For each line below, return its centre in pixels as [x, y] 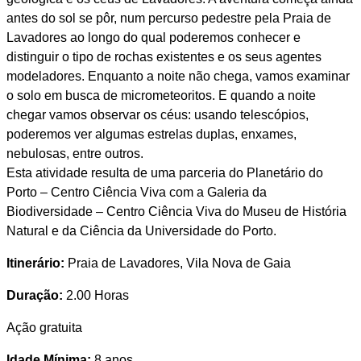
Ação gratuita [44, 328]
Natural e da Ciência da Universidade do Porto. [141, 231]
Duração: [34, 295]
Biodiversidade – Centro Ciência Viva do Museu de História [176, 212]
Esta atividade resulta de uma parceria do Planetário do [164, 173]
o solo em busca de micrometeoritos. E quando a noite [161, 95]
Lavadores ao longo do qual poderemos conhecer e [153, 37]
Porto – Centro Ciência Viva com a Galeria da [136, 192]
